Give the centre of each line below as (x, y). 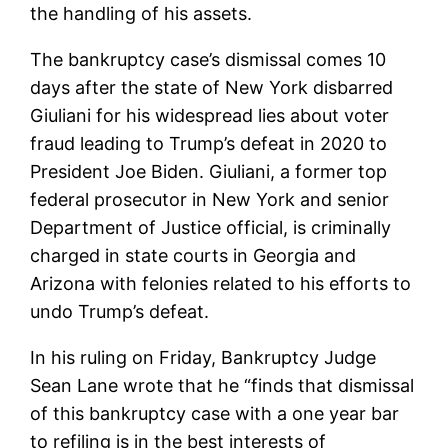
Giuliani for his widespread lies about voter (210, 115)
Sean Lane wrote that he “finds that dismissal (222, 385)
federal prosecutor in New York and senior (210, 199)
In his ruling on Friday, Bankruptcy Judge (203, 357)
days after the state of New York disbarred (212, 87)
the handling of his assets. (141, 13)
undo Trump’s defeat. (120, 311)
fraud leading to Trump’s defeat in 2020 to (209, 143)
